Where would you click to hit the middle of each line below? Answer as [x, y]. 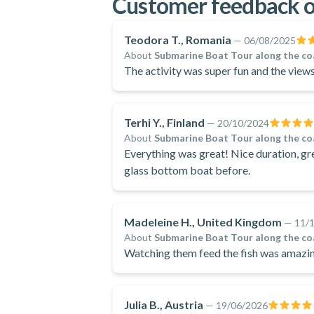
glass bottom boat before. [187, 170]
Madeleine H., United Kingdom [203, 222]
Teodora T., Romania [178, 40]
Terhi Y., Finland [164, 122]
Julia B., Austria [164, 305]
